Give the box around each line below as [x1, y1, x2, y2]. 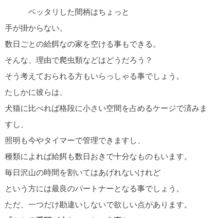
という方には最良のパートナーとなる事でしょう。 [5, 184, 184, 193]
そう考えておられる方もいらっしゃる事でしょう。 [5, 72, 184, 81]
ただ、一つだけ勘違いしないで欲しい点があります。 [5, 200, 192, 209]
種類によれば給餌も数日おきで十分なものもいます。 [5, 152, 192, 161]
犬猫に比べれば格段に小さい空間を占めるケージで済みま [5, 104, 207, 113]
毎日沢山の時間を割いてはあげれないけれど [5, 168, 161, 177]
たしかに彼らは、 [5, 88, 67, 97]
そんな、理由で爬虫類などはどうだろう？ [5, 56, 153, 65]
